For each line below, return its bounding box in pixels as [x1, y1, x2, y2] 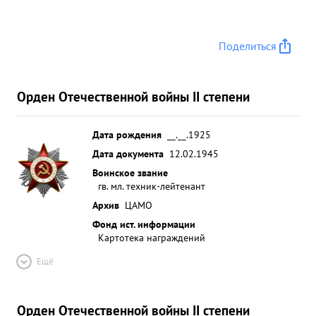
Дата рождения [92, 128, 162, 141]
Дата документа [92, 147, 164, 160]
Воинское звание [92, 166, 168, 179]
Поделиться [219, 39, 276, 53]
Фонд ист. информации [92, 217, 195, 231]
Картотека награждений [98, 231, 205, 244]
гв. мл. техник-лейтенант [98, 179, 205, 193]
